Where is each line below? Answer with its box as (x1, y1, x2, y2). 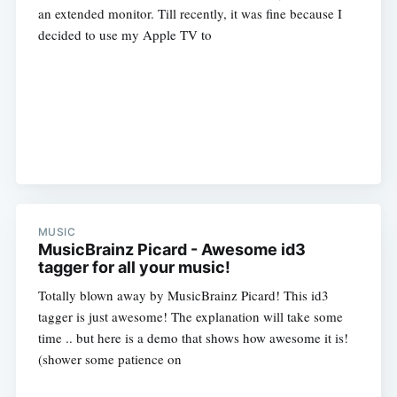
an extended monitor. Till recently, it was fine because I (37, 4, 342, 22)
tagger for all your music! (37, 258, 230, 277)
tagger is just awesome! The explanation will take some (37, 307, 343, 326)
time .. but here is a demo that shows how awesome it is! (37, 329, 348, 347)
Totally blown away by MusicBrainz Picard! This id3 (37, 286, 329, 305)
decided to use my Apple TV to (37, 25, 212, 43)
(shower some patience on (37, 350, 182, 369)
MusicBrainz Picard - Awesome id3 (37, 240, 306, 260)
